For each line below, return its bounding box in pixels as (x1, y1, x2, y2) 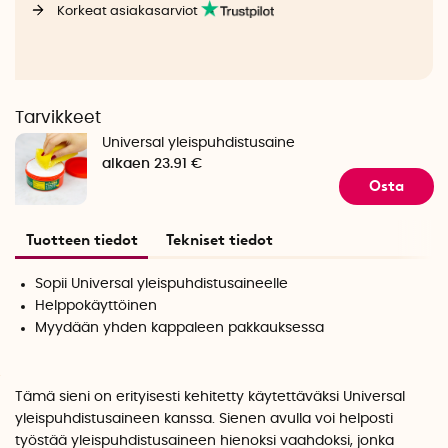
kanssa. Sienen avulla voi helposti (160, 412, 393, 427)
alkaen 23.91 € (102, 157, 203, 172)
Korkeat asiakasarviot (56, 4, 201, 19)
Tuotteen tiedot (25, 230, 138, 249)
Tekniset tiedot (166, 230, 273, 249)
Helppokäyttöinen (35, 298, 158, 313)
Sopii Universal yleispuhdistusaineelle (35, 276, 289, 291)
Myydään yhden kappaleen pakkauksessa (35, 320, 325, 335)
